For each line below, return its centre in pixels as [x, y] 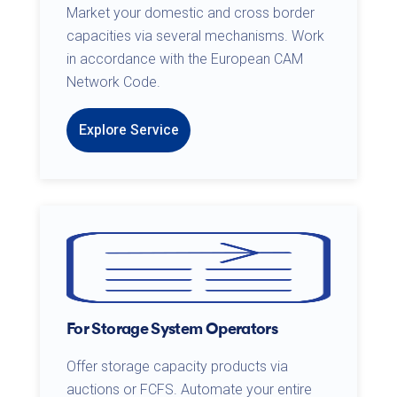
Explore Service [128, 130]
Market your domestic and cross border [191, 13]
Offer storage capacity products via [177, 366]
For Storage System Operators [172, 327]
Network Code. [113, 82]
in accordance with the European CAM [185, 59]
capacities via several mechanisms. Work [195, 36]
